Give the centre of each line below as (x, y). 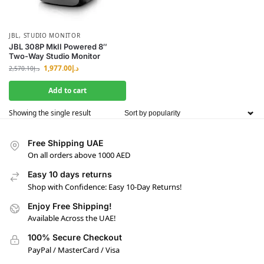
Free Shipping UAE (65, 143)
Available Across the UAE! (72, 218)
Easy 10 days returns (70, 174)
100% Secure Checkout (75, 237)
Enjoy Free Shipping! (70, 206)
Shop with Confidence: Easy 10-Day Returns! (105, 187)
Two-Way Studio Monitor (55, 56)
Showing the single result (50, 113)
